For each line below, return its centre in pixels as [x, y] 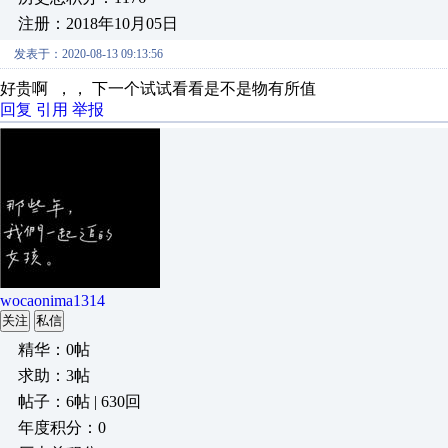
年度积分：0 [62, 427]
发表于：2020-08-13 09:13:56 [88, 54]
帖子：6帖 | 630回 [79, 401]
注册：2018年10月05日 [98, 23]
